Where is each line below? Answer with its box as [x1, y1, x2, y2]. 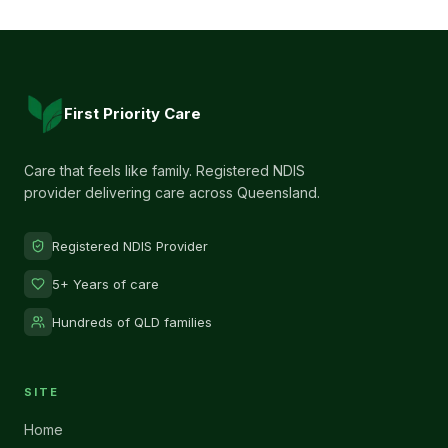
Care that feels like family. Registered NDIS [24, 162, 305, 179]
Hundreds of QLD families [52, 313, 212, 330]
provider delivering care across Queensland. [24, 184, 320, 201]
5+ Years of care [52, 275, 159, 292]
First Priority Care [64, 104, 201, 123]
